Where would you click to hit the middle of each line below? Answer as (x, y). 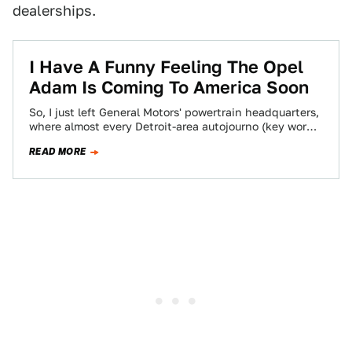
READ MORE (58, 152)
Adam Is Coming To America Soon (169, 87)
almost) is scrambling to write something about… (159, 141)
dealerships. (54, 11)
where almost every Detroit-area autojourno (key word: (173, 126)
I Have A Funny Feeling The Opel (166, 67)
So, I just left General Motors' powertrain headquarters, (174, 112)
